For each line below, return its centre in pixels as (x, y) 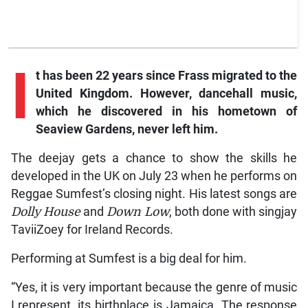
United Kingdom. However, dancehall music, (166, 94)
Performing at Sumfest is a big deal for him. (129, 259)
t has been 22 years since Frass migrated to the (166, 76)
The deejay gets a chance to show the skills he (154, 158)
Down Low (138, 212)
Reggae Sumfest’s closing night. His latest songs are (154, 194)
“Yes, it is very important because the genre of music (154, 288)
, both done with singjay (233, 212)
